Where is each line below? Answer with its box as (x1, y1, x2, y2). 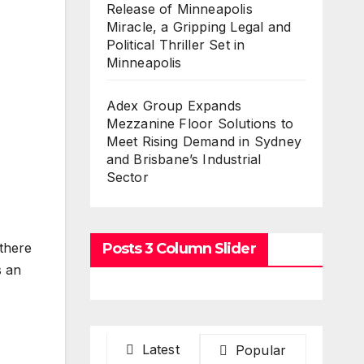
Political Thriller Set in (106, 37, 245, 53)
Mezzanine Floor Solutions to (106, 115, 294, 132)
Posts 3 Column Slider (102, 240, 256, 258)
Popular (231, 342, 287, 358)
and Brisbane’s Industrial (106, 151, 262, 167)
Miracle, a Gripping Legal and (106, 19, 292, 35)
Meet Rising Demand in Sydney (106, 133, 302, 149)
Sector (106, 169, 149, 185)
